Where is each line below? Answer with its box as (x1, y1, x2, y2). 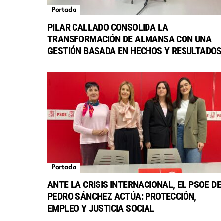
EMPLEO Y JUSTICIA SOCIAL (47, 202, 154, 215)
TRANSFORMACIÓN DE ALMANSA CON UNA (47, 33, 212, 45)
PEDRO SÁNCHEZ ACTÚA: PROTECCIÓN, (47, 190, 196, 203)
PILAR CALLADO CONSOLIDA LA (47, 21, 168, 34)
